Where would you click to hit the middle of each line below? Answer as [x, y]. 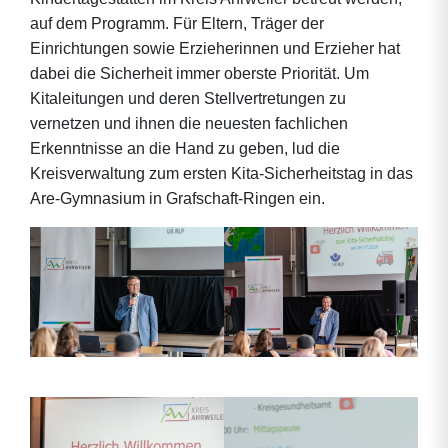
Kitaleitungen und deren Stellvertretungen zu [188, 99]
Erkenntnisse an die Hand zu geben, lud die [185, 149]
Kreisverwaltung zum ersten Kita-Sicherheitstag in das [221, 174]
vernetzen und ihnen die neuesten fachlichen [189, 124]
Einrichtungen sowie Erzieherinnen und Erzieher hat [215, 49]
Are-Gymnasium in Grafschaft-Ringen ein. [177, 199]
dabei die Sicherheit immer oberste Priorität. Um [199, 74]
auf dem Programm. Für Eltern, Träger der [177, 24]
